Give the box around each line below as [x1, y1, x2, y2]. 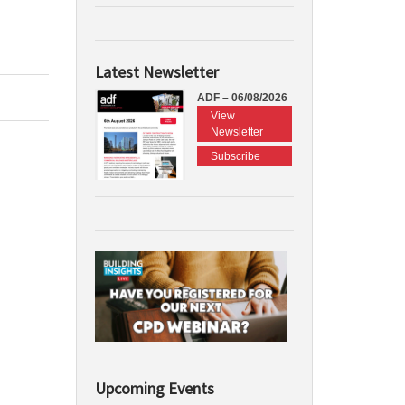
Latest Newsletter [94, 61, 219, 82]
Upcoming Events [94, 378, 214, 399]
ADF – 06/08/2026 [196, 90, 287, 104]
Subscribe [210, 149, 260, 163]
